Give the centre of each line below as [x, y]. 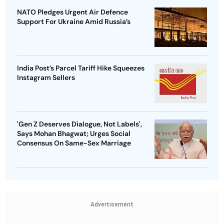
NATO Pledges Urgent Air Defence [72, 12]
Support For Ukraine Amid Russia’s [74, 22]
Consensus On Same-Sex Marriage [74, 143]
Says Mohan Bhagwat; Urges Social [74, 134]
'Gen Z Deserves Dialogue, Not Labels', [79, 124]
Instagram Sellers [46, 78]
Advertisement [112, 205]
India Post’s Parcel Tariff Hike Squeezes [81, 68]
